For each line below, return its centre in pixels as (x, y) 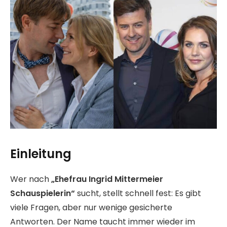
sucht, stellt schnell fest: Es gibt (138, 193)
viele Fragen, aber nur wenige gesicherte (91, 207)
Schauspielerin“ (43, 193)
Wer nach (31, 179)
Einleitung (41, 154)
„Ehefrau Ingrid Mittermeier (107, 179)
